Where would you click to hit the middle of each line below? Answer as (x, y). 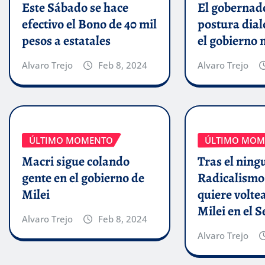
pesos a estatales (66, 41)
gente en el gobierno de (83, 178)
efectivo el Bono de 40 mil (89, 24)
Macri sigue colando (76, 162)
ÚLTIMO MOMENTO (71, 140)
